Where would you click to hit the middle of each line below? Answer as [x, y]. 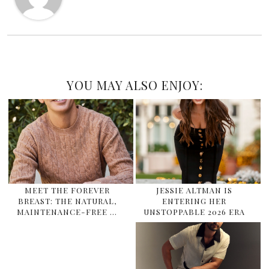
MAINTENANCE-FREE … [67, 211]
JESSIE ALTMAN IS [195, 190]
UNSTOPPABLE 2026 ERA [195, 211]
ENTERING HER [195, 201]
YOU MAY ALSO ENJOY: [134, 85]
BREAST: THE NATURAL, [67, 201]
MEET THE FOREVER [67, 190]
